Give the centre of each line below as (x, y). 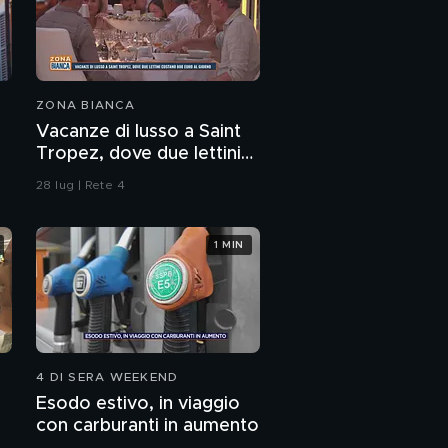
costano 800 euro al (124, 176)
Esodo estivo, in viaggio (138, 404)
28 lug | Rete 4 (80, 185)
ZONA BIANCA (85, 105)
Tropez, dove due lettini (138, 154)
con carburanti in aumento (147, 426)
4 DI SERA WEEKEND (107, 377)
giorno (64, 198)
